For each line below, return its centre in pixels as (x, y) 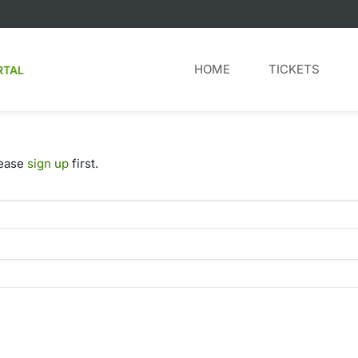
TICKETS (294, 70)
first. (84, 164)
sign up (48, 164)
